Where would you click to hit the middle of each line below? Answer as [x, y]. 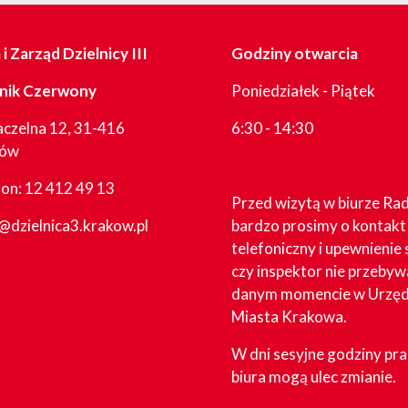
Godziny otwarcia [295, 53]
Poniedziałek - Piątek [303, 91]
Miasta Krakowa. [289, 316]
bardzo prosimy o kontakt [319, 225]
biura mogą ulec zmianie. [314, 377]
